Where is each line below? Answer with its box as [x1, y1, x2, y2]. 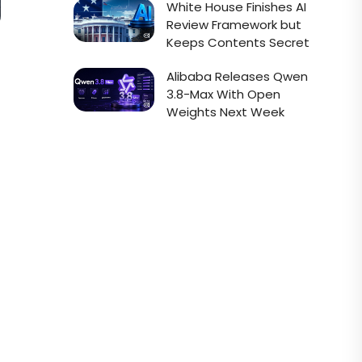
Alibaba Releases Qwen [166, 68, 308, 85]
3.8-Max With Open [166, 86, 280, 103]
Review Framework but [166, 16, 301, 33]
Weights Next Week [166, 103, 284, 120]
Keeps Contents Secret [166, 34, 309, 51]
